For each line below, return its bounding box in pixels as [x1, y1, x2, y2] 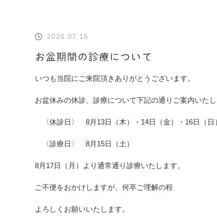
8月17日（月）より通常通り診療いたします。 [35, 161, 185, 170]
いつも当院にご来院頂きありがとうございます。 [35, 74, 195, 82]
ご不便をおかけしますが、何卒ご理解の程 [35, 183, 173, 191]
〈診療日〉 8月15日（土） [35, 139, 134, 148]
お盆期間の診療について [35, 50, 153, 63]
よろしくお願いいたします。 [35, 205, 129, 213]
